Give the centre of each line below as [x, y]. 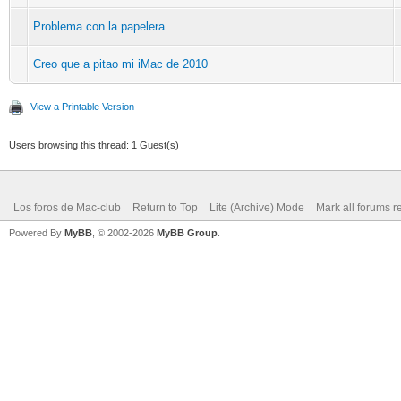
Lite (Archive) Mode [257, 207]
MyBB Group [187, 232]
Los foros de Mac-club [67, 207]
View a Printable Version [82, 106]
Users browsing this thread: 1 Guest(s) [94, 145]
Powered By [37, 232]
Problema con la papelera [99, 26]
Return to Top [165, 207]
